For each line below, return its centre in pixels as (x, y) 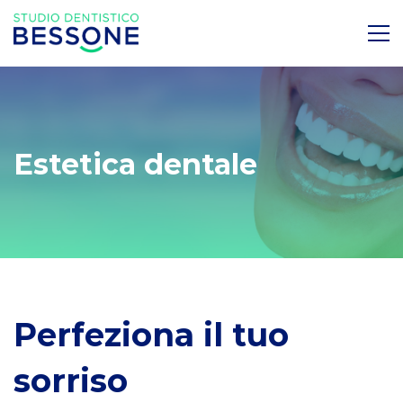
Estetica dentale (135, 165)
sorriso (71, 381)
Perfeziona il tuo (151, 335)
